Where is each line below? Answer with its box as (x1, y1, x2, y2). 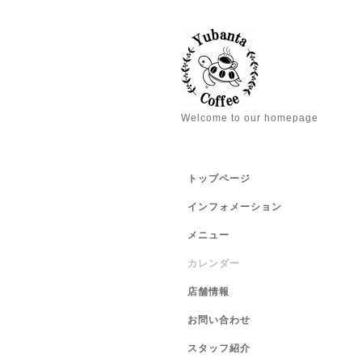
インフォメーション (187, 201, 282, 213)
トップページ (187, 173, 250, 184)
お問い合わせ (187, 314, 250, 326)
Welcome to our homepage (181, 112, 318, 124)
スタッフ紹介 (187, 343, 250, 354)
